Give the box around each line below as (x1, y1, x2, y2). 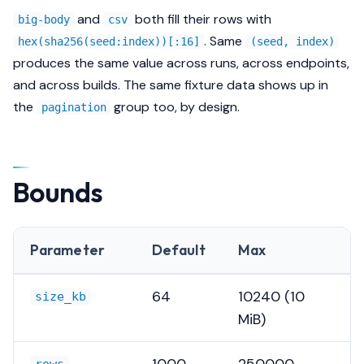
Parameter (30, 240, 105, 259)
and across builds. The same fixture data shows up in (13, 76, 328, 93)
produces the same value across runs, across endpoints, (13, 54, 349, 71)
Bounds (13, 174, 103, 210)
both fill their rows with (132, 10, 271, 28)
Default (152, 240, 206, 259)
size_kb (35, 289, 87, 305)
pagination (41, 100, 106, 114)
